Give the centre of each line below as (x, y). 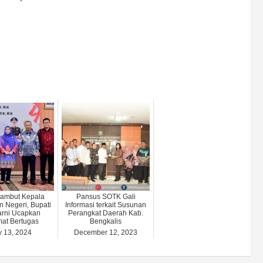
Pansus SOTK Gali (106, 197)
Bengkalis (106, 222)
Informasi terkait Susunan (106, 205)
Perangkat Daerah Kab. (106, 213)
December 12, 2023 (106, 233)
